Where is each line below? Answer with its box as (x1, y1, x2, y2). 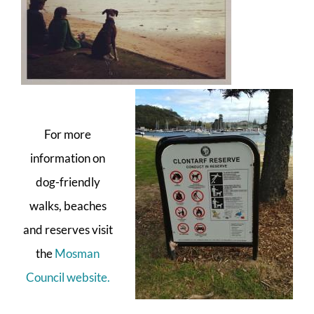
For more (44, 126, 92, 142)
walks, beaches (29, 198, 107, 213)
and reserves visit (22, 221, 113, 237)
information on (30, 150, 106, 165)
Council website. (25, 269, 110, 285)
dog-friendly (35, 174, 100, 189)
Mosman (55, 245, 100, 261)
